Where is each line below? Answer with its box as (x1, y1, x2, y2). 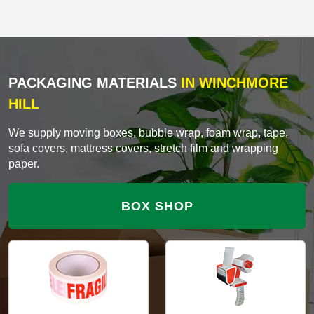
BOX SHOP (121, 198, 193, 213)
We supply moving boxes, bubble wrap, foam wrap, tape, (8, 126, 288, 139)
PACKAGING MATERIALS (8, 74, 177, 90)
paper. (8, 157, 39, 170)
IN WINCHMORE (177, 74, 288, 90)
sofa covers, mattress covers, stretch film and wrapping (8, 142, 278, 154)
